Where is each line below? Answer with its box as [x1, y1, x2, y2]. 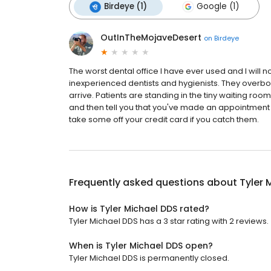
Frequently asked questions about [69, 175, 240, 190]
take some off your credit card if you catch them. [69, 114, 259, 126]
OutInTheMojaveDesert [100, 31, 201, 44]
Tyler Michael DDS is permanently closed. [69, 252, 229, 264]
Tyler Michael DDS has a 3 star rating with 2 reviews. [69, 215, 269, 227]
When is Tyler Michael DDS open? [69, 240, 213, 252]
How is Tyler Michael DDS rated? [69, 203, 209, 215]
